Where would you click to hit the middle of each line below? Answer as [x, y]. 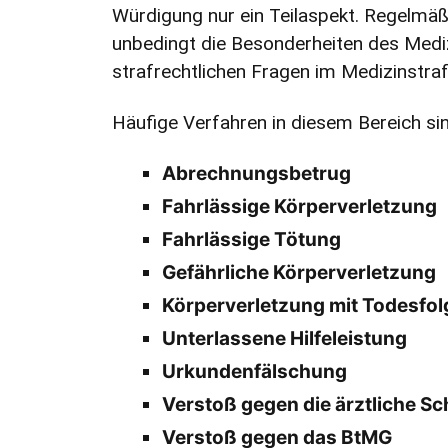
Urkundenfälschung [254, 372]
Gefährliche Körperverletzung [299, 273]
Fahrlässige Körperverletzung [299, 207]
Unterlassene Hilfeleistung [284, 339]
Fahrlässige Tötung [251, 240]
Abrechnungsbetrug [256, 174]
